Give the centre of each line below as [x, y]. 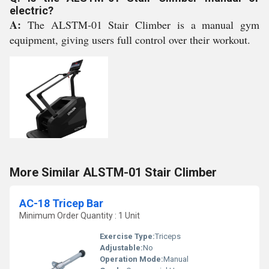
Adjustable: [121, 248]
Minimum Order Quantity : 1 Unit [80, 216]
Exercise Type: [127, 236]
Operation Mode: [131, 259]
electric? [32, 11]
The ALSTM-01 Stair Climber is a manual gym [143, 25]
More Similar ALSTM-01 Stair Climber [113, 172]
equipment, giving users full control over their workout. [130, 40]
